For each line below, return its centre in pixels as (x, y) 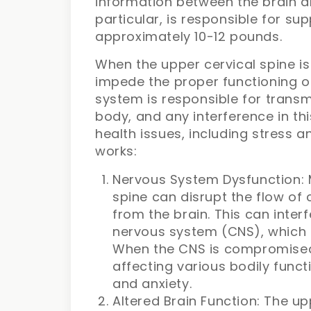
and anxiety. (152, 284)
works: (116, 151)
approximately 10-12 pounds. (189, 37)
